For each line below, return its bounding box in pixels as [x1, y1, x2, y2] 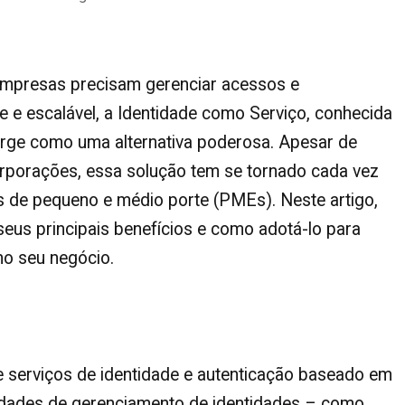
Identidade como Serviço [118, 102, 306, 124]
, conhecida [306, 102, 392, 124]
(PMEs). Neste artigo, [209, 189, 378, 211]
